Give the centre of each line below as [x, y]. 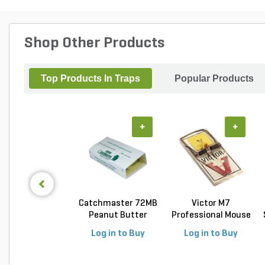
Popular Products [214, 78]
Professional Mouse [211, 215]
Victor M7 [211, 203]
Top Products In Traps [91, 78]
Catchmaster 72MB [118, 203]
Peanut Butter [118, 215]
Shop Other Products [94, 43]
